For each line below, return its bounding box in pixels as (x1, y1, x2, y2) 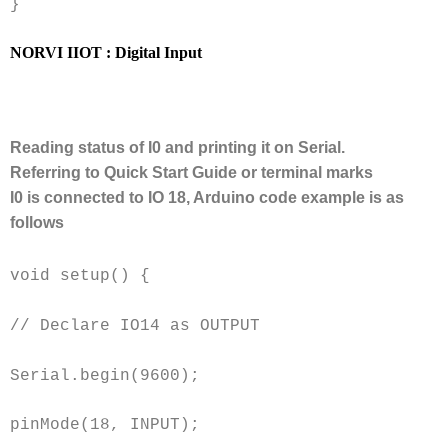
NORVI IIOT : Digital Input (10, 44, 202, 62)
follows (10, 214, 64, 232)
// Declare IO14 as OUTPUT (10, 317, 260, 336)
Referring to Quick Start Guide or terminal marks (10, 164, 373, 182)
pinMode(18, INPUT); (10, 416, 200, 435)
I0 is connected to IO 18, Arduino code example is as (10, 189, 404, 207)
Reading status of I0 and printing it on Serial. (10, 139, 345, 157)
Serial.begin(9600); (10, 366, 200, 385)
